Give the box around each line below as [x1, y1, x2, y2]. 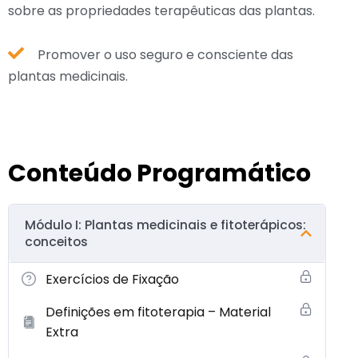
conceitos [25, 233, 88, 250]
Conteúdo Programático [8, 156, 311, 190]
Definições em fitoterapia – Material [46, 302, 271, 321]
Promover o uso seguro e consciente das [38, 45, 293, 64]
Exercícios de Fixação [46, 269, 179, 288]
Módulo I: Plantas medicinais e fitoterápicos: [25, 216, 306, 233]
